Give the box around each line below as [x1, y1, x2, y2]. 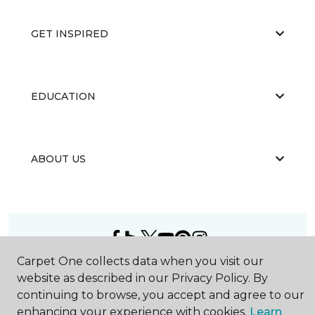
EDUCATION [31, 89, 96, 103]
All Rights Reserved [109, 278, 206, 292]
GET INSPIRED [31, 27, 108, 40]
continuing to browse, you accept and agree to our [17, 288, 304, 302]
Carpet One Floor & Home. [110, 264, 243, 277]
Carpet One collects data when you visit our [17, 255, 264, 268]
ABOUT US [31, 152, 86, 165]
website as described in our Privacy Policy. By [17, 271, 268, 285]
